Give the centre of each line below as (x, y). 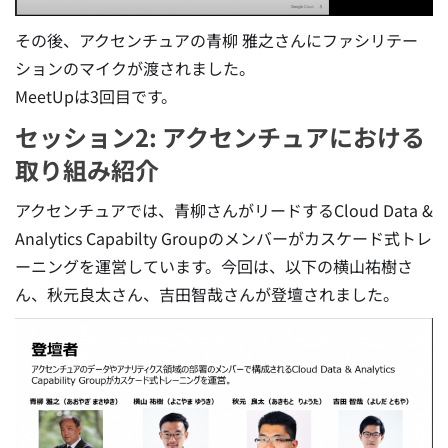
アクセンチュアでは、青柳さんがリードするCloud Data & (224, 210)
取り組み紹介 (87, 170)
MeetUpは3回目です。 (96, 96)
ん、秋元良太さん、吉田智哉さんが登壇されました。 (207, 294)
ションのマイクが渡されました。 (135, 68)
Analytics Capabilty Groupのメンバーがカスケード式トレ (223, 238)
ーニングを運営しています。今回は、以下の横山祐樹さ (214, 266)
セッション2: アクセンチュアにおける (220, 137)
